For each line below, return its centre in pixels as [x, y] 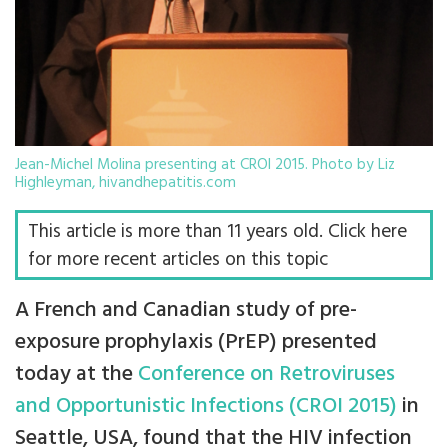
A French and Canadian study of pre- [186, 311]
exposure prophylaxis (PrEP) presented [196, 343]
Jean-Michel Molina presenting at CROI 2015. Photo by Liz [205, 164]
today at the [76, 375]
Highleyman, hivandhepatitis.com [125, 182]
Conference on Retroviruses [266, 375]
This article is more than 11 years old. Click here [217, 232]
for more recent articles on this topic [178, 260]
